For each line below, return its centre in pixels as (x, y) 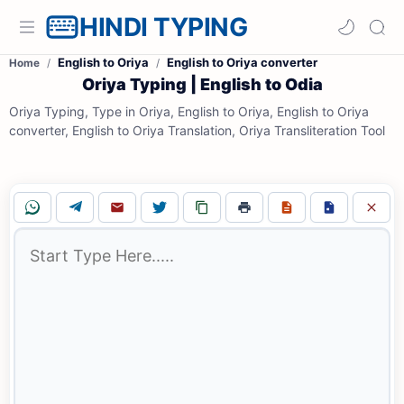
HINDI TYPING (163, 27)
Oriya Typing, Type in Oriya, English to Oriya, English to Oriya (189, 111)
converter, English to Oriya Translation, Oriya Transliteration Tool (197, 130)
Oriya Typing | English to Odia (202, 84)
